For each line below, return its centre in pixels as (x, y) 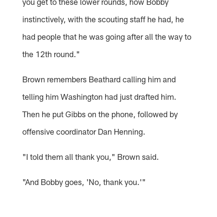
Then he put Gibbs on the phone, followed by (100, 114)
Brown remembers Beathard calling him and (99, 79)
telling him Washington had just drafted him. (100, 97)
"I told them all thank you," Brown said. (91, 157)
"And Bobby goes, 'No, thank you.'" (84, 182)
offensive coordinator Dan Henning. (84, 132)
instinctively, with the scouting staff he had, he (103, 19)
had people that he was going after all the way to (107, 37)
